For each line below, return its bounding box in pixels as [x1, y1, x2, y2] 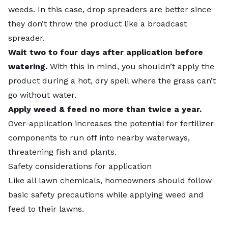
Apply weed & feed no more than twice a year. [8, 104, 202, 114]
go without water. [8, 90, 76, 100]
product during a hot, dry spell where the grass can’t [8, 75, 216, 85]
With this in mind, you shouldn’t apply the [47, 61, 214, 71]
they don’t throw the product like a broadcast [8, 18, 187, 28]
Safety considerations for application [8, 161, 152, 171]
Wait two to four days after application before [8, 47, 203, 57]
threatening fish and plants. [8, 147, 119, 157]
